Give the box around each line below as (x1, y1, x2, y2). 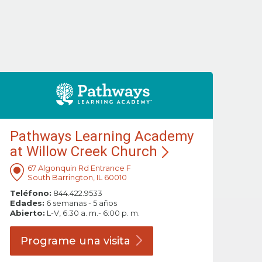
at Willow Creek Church (9, 143, 157, 160)
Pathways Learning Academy (9, 128, 194, 145)
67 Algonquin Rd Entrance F (27, 163, 131, 173)
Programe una (20, 235, 104, 248)
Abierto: (9, 208, 45, 218)
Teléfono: (9, 188, 51, 198)
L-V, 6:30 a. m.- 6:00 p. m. (44, 208, 140, 218)
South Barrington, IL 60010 (27, 173, 127, 182)
